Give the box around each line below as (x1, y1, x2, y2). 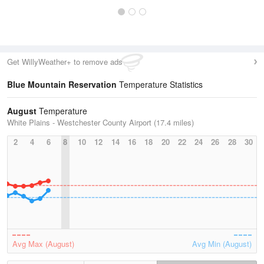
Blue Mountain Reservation (7, 78, 117, 90)
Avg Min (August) (192, 238, 252, 249)
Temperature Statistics (117, 78, 203, 90)
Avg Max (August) (12, 238, 74, 249)
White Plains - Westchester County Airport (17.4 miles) (7, 117, 194, 128)
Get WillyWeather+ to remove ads (7, 56, 123, 67)
